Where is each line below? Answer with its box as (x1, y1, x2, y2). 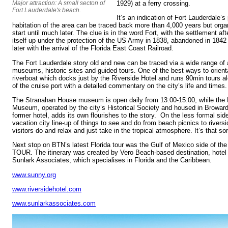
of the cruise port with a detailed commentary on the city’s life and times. (12, 81, 227, 90)
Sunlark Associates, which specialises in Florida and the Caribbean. (12, 156, 212, 164)
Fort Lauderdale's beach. (12, 7, 81, 14)
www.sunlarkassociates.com (12, 199, 96, 208)
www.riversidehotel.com (12, 185, 81, 193)
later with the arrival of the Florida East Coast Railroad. (12, 44, 174, 52)
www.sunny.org (12, 170, 56, 179)
